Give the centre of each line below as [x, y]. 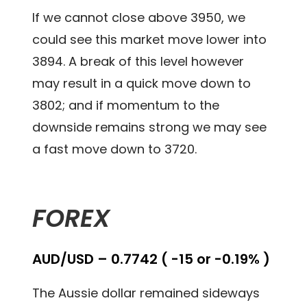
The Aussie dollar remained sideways [146, 293]
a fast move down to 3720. [115, 149]
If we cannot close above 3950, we [139, 18]
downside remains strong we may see [150, 127]
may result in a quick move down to [142, 84]
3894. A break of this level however [138, 62]
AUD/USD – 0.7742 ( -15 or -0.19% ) [151, 259]
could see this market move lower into [150, 40]
